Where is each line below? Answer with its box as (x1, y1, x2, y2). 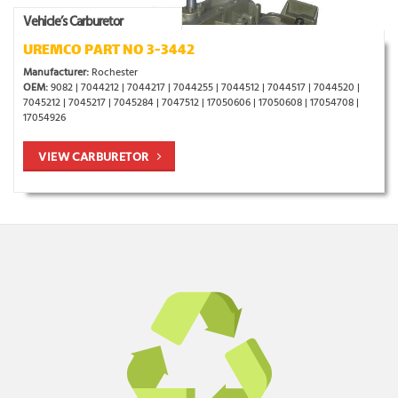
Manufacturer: (23, 64, 89, 80)
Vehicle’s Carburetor (23, 11, 123, 32)
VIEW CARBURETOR (38, 147, 149, 165)
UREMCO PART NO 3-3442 (23, 38, 195, 65)
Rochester (89, 64, 138, 80)
